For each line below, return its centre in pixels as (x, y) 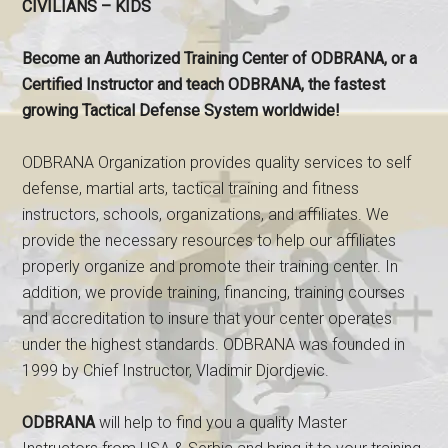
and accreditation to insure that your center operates (207, 318)
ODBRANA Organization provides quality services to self (217, 162)
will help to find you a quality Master (221, 422)
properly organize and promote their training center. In (210, 266)
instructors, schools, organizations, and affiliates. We (206, 214)
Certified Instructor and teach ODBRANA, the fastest (204, 84)
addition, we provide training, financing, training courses (214, 292)
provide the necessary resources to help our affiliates (209, 240)
